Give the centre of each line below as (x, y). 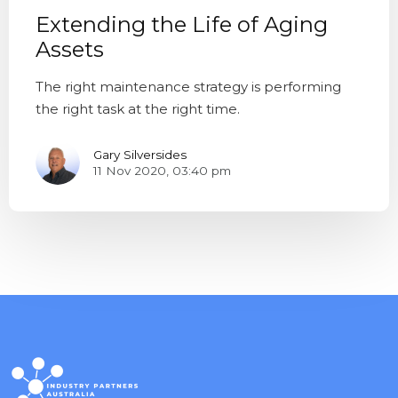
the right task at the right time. (138, 109)
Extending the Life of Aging (182, 25)
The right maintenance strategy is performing (188, 87)
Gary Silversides (140, 154)
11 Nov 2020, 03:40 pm (162, 170)
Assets (70, 50)
